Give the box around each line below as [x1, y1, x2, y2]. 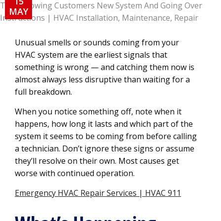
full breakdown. [15, 86, 72, 97]
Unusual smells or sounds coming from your [15, 37, 179, 48]
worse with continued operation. [15, 168, 135, 179]
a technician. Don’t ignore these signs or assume [15, 143, 194, 154]
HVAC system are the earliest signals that [15, 49, 167, 60]
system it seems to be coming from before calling [15, 131, 197, 142]
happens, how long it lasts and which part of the [15, 118, 193, 129]
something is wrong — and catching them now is [15, 62, 194, 73]
